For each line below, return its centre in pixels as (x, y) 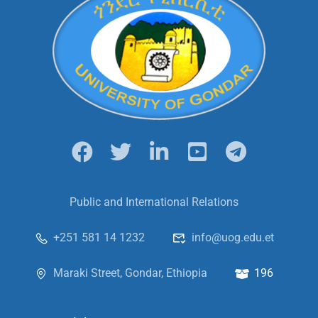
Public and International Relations (154, 202)
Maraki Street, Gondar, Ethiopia (130, 273)
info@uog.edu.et (232, 237)
